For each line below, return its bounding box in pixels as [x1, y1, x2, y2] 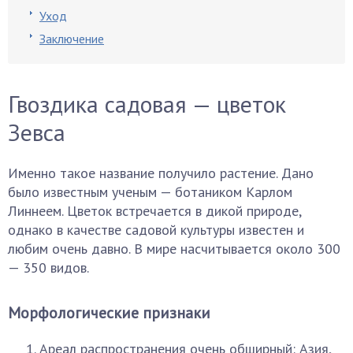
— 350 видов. [8, 258, 89, 277]
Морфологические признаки [8, 303, 210, 323]
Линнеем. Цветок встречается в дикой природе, [8, 202, 301, 220]
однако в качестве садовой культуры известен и [8, 221, 304, 239]
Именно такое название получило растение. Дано [8, 164, 314, 182]
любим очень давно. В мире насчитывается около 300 [8, 240, 340, 258]
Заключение [39, 31, 104, 46]
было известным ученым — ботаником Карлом [8, 183, 292, 201]
